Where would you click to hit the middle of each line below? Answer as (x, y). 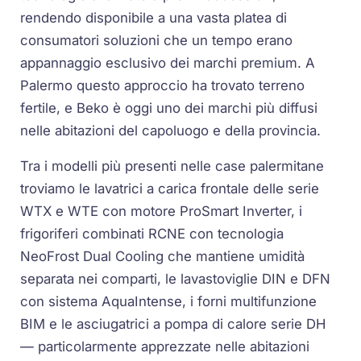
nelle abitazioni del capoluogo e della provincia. (171, 130)
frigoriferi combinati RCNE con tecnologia (152, 234)
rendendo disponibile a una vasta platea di (154, 17)
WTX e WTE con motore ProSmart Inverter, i (162, 212)
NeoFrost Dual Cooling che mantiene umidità (163, 257)
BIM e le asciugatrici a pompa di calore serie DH (173, 324)
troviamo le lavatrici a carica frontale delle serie (170, 189)
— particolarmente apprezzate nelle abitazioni (165, 347)
